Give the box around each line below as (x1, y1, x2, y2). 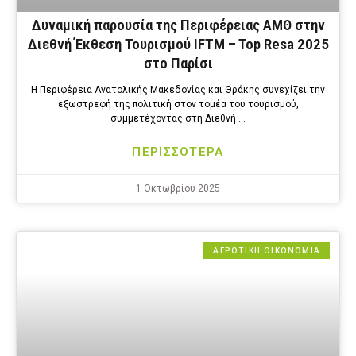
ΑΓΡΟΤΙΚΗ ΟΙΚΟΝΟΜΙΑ (213, 244, 320, 256)
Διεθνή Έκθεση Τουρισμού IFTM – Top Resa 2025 (27, 34, 329, 53)
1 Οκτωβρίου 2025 (136, 182, 220, 194)
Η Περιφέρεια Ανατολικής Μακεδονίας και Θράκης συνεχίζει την (31, 83, 325, 95)
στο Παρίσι (143, 53, 213, 72)
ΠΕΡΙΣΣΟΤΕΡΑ (132, 144, 224, 159)
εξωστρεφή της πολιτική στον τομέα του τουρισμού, (57, 98, 299, 110)
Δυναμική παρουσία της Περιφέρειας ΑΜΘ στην (31, 15, 325, 34)
